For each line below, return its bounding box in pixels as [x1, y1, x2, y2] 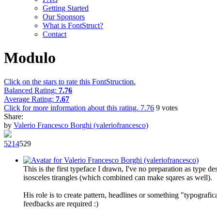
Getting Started [43, 4, 89, 12]
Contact [43, 30, 66, 38]
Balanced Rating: [4, 86, 59, 94]
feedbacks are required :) [23, 199, 98, 208]
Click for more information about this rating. [4, 103, 140, 112]
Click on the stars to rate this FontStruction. [4, 77, 136, 86]
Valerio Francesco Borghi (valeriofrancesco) [14, 121, 148, 129]
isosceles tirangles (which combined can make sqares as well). [23, 173, 212, 182]
